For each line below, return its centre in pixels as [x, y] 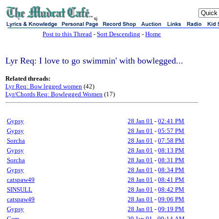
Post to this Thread [67, 34]
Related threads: [28, 78]
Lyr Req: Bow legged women [44, 86]
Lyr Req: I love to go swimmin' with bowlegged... [94, 61]
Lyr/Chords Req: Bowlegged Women [54, 94]
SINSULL [20, 189]
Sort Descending [119, 34]
